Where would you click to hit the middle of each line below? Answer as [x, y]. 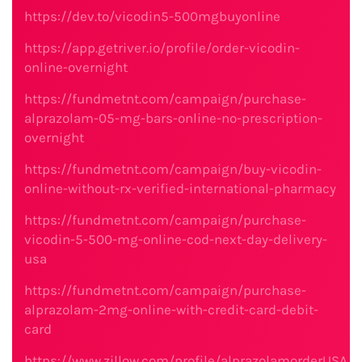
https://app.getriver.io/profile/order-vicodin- [162, 48]
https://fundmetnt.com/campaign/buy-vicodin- [173, 169]
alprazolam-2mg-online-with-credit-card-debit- [171, 309]
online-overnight [76, 67]
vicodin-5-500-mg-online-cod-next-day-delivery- [176, 239]
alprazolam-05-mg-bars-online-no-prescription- [173, 118]
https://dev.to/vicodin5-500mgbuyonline [152, 16]
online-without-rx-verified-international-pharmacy [180, 188]
